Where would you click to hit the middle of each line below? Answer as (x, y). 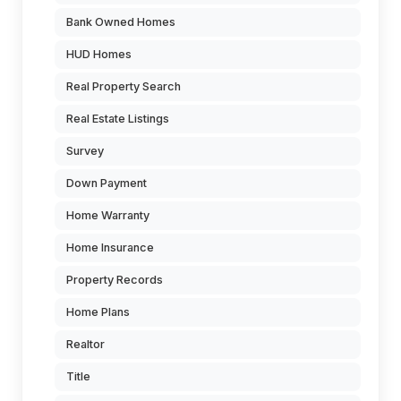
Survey (85, 151)
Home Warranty (108, 216)
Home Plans (98, 312)
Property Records (115, 280)
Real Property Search (124, 87)
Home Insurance (110, 248)
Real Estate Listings (118, 119)
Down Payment (107, 183)
